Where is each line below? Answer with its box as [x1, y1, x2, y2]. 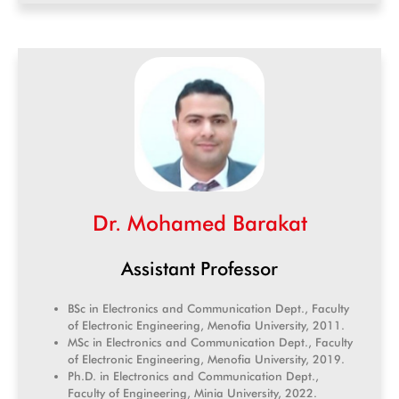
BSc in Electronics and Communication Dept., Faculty [68, 300, 349, 315]
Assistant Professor [121, 256, 278, 280]
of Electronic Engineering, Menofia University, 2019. [68, 351, 345, 366]
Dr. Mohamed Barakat [92, 209, 307, 236]
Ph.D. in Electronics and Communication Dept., [68, 368, 319, 383]
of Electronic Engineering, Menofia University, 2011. [68, 317, 345, 332]
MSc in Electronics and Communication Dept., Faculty [68, 334, 353, 349]
